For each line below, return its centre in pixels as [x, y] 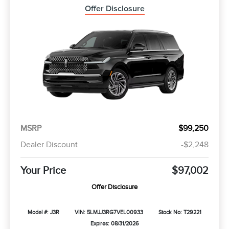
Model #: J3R [44, 212]
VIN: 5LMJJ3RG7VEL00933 [109, 212]
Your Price [43, 170]
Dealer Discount [49, 144]
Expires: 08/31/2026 [114, 223]
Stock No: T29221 [180, 212]
